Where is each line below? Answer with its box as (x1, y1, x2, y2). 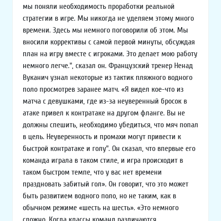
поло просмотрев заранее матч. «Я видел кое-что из (23, 85, 184, 94)
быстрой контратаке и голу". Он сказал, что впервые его (23, 144, 195, 153)
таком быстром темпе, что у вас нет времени (23, 168, 162, 177)
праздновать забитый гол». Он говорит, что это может (23, 180, 188, 189)
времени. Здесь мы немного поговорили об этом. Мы (23, 26, 188, 35)
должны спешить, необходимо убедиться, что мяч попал (23, 120, 198, 130)
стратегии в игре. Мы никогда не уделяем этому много (23, 14, 194, 23)
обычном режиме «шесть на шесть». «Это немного (23, 203, 179, 213)
